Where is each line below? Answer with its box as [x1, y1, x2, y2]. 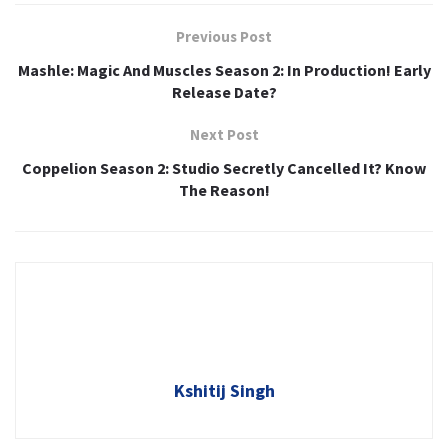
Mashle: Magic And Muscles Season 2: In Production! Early [17, 60, 431, 81]
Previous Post [176, 27, 272, 47]
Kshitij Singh [173, 379, 275, 403]
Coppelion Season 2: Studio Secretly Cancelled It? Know [22, 158, 426, 179]
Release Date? [171, 82, 277, 103]
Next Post [189, 125, 259, 145]
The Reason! [178, 180, 270, 201]
